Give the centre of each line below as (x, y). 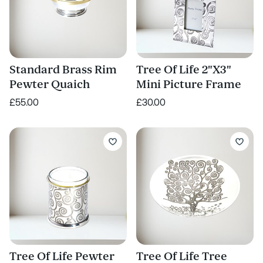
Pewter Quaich (50, 85)
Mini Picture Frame (189, 85)
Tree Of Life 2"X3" (184, 70)
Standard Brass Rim (63, 70)
